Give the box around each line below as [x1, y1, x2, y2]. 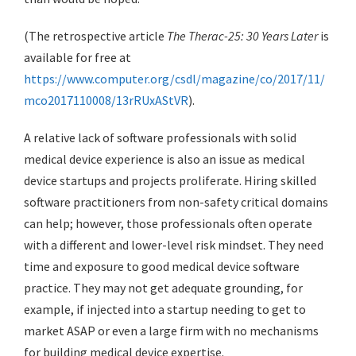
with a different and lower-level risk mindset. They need [24, 236, 323, 253]
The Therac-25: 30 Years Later [167, 27, 318, 44]
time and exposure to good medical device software [24, 257, 300, 274]
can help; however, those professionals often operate [24, 215, 312, 231]
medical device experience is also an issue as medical [24, 150, 305, 167]
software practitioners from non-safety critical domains [24, 193, 328, 210]
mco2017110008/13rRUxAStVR [24, 91, 188, 108]
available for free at [24, 48, 131, 65]
